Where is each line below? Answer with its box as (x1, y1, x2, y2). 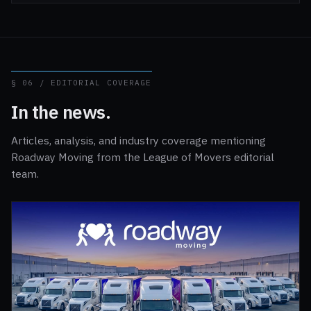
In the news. (11, 100, 111, 124)
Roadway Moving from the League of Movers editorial (11, 150, 274, 165)
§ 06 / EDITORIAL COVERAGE (11, 78, 152, 88)
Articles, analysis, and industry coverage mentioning (11, 133, 266, 148)
